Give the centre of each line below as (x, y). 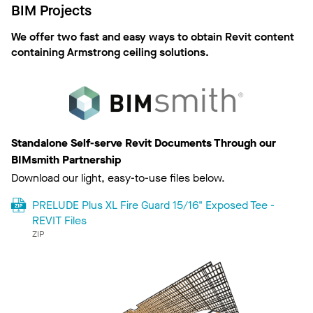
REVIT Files (59, 221)
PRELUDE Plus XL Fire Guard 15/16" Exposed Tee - (153, 205)
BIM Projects (51, 11)
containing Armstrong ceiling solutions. (110, 52)
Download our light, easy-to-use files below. (118, 178)
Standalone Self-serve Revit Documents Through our (144, 143)
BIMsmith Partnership (66, 160)
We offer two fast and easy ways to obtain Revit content (153, 37)
